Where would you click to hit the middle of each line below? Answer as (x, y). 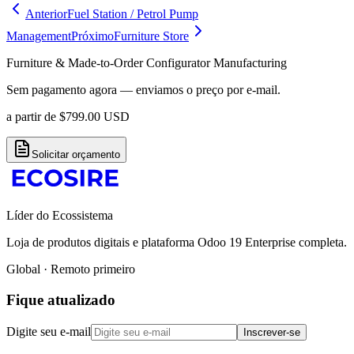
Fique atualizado (61, 299)
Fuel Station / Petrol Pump (133, 14)
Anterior (46, 14)
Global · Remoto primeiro (71, 269)
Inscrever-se (272, 332)
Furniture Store (151, 36)
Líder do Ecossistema (60, 216)
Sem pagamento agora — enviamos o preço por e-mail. (143, 90)
